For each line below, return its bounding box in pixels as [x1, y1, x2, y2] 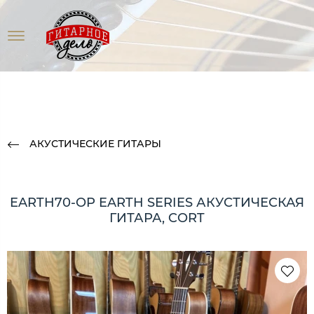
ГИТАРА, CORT [109, 210, 205, 226]
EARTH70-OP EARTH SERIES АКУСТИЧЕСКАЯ [10, 194, 304, 210]
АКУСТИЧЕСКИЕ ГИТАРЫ [29, 137, 161, 150]
